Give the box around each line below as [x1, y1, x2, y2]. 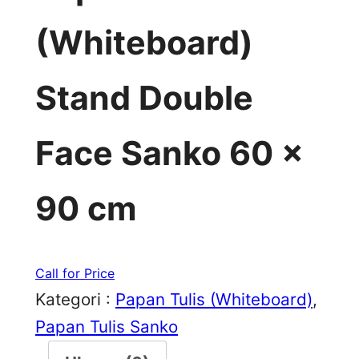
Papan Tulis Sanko [35, 316, 178, 337]
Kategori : [35, 288, 115, 309]
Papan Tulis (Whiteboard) [115, 288, 313, 309]
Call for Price [35, 264, 115, 281]
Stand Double [35, 78, 253, 118]
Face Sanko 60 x [35, 133, 304, 173]
